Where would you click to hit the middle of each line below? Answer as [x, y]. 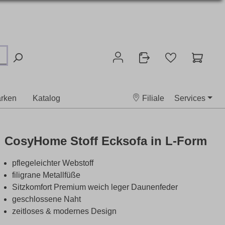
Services [190, 98]
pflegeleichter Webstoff [53, 163]
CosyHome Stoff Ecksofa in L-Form [106, 141]
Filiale [152, 98]
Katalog [46, 98]
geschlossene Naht [46, 199]
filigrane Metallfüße [46, 175]
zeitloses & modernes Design [64, 211]
